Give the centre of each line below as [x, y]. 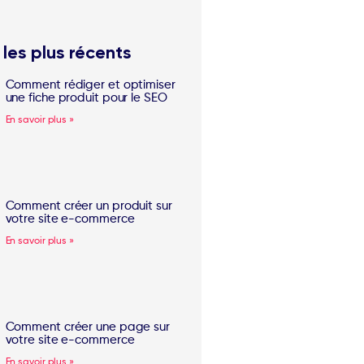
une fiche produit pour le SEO [86, 98]
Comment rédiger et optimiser [90, 85]
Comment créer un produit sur [89, 206]
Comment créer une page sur [87, 327]
